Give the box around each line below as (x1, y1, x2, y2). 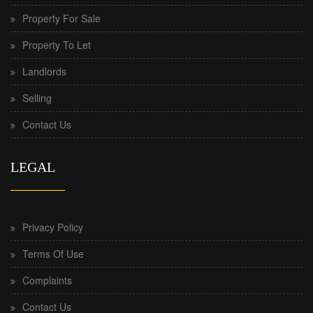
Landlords (22, 64, 66, 78)
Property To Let (22, 38, 91, 52)
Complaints (22, 273, 72, 287)
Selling (22, 91, 52, 105)
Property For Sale (22, 11, 101, 25)
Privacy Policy (22, 220, 83, 234)
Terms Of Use (22, 247, 84, 261)
